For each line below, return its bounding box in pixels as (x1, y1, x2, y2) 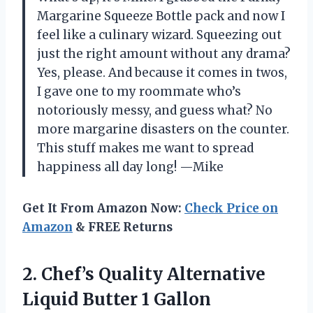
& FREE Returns (73, 219, 173, 235)
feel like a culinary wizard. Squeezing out (37, 27, 282, 43)
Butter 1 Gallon (78, 289, 211, 311)
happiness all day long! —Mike (37, 159, 224, 175)
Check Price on (184, 201, 278, 217)
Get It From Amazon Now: (22, 201, 184, 217)
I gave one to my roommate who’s (37, 84, 241, 100)
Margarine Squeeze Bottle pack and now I (37, 8, 285, 24)
